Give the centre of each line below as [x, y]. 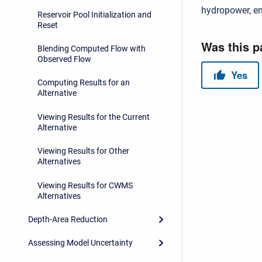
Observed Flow [64, 59]
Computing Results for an [84, 83]
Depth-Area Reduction [68, 219]
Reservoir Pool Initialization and [94, 14]
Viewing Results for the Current [94, 117]
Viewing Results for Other [83, 151]
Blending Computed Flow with [92, 49]
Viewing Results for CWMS [85, 185]
